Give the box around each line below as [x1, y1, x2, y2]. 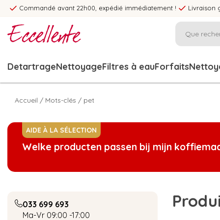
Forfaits [155, 61, 189, 72]
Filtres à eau [102, 61, 155, 72]
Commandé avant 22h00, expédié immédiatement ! [19, 4, 176, 12]
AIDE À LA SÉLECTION [26, 126, 97, 135]
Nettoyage [56, 61, 102, 72]
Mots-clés [45, 96, 76, 105]
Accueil [15, 96, 38, 105]
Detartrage [7, 61, 56, 72]
